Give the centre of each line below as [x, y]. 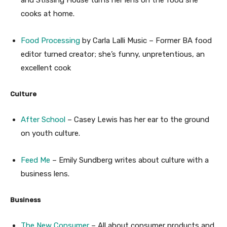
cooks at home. [48, 13]
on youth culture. [50, 133]
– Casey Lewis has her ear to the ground [137, 119]
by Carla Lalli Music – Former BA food [146, 40]
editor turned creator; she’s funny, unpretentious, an [113, 54]
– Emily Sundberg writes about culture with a [129, 160]
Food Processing [50, 40]
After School [43, 119]
